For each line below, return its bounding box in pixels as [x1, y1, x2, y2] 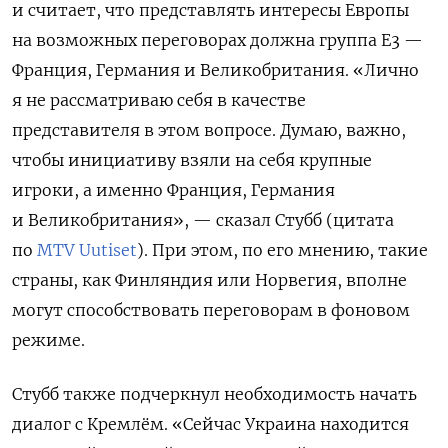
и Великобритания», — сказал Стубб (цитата [12, 209, 394, 230]
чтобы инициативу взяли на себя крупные [12, 149, 372, 170]
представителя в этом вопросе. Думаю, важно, [12, 119, 406, 140]
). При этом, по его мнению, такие [137, 239, 428, 260]
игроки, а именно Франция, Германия [12, 179, 335, 200]
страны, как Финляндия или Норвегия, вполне [12, 269, 407, 290]
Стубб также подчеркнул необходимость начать [12, 383, 417, 404]
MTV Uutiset [37, 239, 137, 260]
